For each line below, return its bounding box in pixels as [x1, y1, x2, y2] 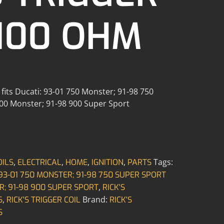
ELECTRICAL [17, 156, 61, 167]
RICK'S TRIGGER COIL [6, 194, 80, 205]
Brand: [82, 193, 109, 205]
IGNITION [91, 156, 123, 167]
